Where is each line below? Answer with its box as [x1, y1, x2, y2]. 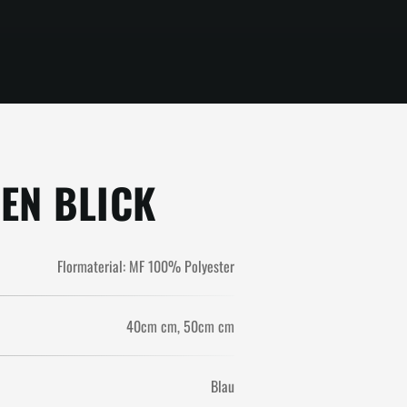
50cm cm [184, 315, 234, 337]
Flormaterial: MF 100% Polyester [57, 255, 234, 277]
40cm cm [126, 315, 177, 337]
